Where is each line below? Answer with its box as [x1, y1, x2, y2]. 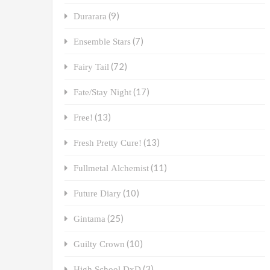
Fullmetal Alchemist [74, 163, 149, 173]
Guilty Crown [74, 239, 125, 249]
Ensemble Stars [74, 37, 131, 46]
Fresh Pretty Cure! [74, 138, 142, 148]
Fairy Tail [74, 62, 109, 72]
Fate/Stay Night [74, 87, 131, 97]
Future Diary [74, 189, 121, 198]
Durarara [74, 11, 107, 21]
